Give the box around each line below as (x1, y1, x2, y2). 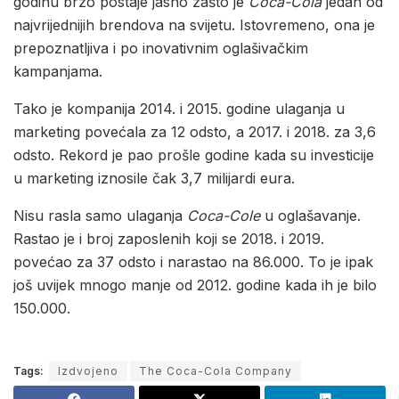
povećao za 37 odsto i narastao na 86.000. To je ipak (13, 253, 373, 272)
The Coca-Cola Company (139, 364, 292, 379)
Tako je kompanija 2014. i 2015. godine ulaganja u (13, 100, 345, 118)
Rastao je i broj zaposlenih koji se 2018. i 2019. (13, 230, 324, 248)
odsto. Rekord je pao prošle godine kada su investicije (13, 146, 374, 165)
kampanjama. (13, 62, 102, 81)
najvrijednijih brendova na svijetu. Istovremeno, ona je (13, 16, 375, 35)
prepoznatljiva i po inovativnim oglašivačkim (13, 39, 308, 58)
